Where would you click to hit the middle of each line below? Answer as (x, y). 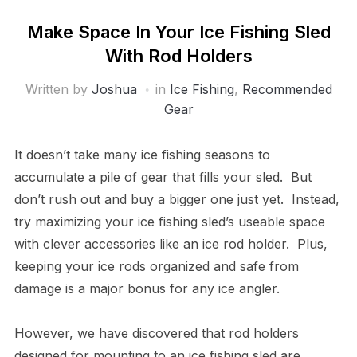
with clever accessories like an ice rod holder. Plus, (171, 243)
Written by (58, 89)
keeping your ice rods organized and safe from (156, 266)
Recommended (287, 89)
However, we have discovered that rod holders (156, 333)
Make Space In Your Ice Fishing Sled (178, 31)
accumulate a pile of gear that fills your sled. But (163, 177)
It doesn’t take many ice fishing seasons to (142, 154)
